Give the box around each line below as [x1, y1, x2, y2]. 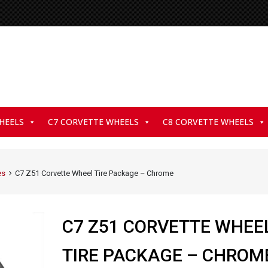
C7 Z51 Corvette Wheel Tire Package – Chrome [14, 168, 173, 178]
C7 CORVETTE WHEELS [48, 115, 139, 127]
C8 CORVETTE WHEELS [163, 115, 254, 127]
